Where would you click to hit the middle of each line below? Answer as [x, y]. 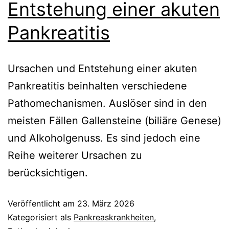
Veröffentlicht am [42, 203]
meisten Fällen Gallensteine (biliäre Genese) [114, 120]
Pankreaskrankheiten [114, 217]
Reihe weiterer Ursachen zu [75, 155]
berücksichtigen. [48, 173]
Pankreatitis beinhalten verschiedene [97, 86]
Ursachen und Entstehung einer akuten [102, 68]
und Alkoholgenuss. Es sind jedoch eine [104, 138]
